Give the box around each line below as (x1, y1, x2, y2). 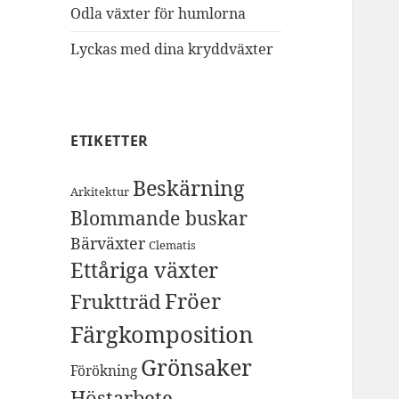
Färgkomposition (70, 319, 254, 350)
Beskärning (133, 174, 246, 203)
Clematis (149, 237, 197, 254)
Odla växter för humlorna (70, 4, 247, 24)
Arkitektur (70, 183, 130, 200)
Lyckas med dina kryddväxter (70, 39, 274, 60)
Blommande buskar (70, 205, 248, 232)
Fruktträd (70, 288, 162, 315)
